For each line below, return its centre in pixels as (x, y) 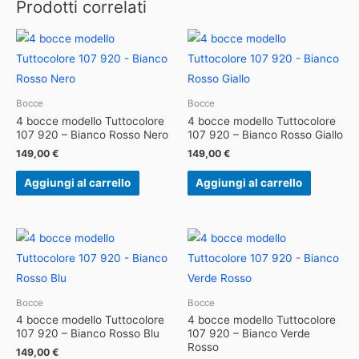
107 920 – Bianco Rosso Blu (88, 334)
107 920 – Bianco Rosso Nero (92, 135)
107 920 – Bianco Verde (249, 334)
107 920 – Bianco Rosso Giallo (265, 135)
